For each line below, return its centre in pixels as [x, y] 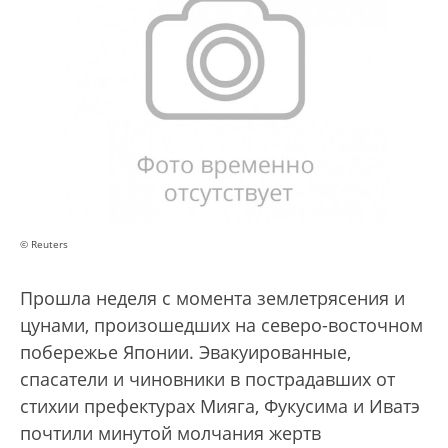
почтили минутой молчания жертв [170, 433]
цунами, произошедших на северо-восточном [221, 325]
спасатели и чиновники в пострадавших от [207, 379]
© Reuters [44, 244]
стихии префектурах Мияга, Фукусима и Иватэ [220, 406]
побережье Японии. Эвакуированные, [185, 352]
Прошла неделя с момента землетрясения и [212, 298]
